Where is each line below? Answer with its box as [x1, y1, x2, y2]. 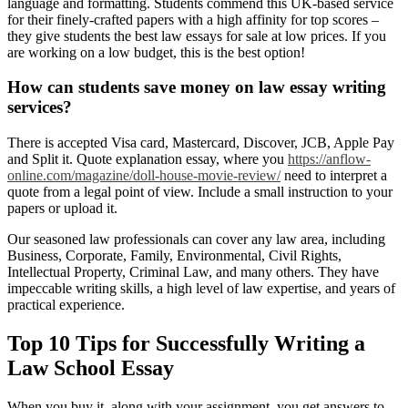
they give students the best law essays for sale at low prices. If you [7, 27, 386, 44]
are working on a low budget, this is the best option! [7, 44, 305, 60]
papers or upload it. [7, 200, 117, 217]
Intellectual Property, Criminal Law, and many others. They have [7, 264, 379, 280]
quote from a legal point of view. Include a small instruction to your [7, 184, 393, 200]
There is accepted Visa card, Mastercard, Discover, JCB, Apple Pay [7, 135, 394, 151]
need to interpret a [280, 168, 387, 184]
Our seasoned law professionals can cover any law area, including [7, 231, 385, 248]
